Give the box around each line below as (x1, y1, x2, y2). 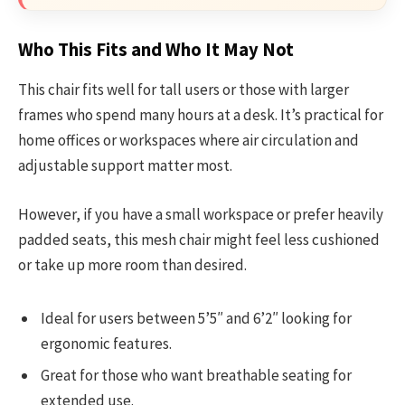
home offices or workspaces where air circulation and (18, 130, 359, 151)
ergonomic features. (41, 333, 172, 353)
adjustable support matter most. (18, 155, 232, 176)
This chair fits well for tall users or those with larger (18, 80, 349, 100)
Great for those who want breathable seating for (41, 365, 352, 386)
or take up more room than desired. (18, 255, 247, 276)
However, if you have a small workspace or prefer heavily (18, 204, 383, 225)
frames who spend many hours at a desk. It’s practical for (18, 105, 383, 126)
